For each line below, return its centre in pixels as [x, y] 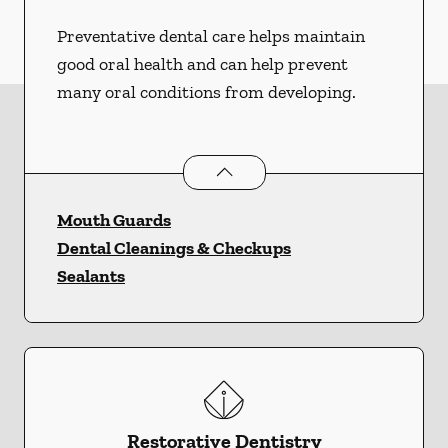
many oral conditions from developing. [206, 91]
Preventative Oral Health [279, 169]
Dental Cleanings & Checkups [174, 247]
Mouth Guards [114, 219]
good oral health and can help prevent [202, 63]
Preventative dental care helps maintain [211, 35]
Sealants [91, 275]
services [409, 169]
